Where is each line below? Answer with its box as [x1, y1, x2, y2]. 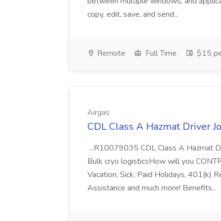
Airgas [87, 107, 110, 118]
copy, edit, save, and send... [87, 9, 181, 20]
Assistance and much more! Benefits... [87, 183, 219, 193]
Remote [95, 48, 125, 59]
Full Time [144, 48, 177, 59]
